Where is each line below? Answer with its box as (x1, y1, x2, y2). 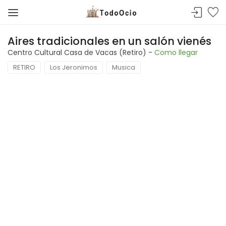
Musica (112, 63, 135, 72)
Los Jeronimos (50, 63, 97, 72)
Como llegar (154, 47, 198, 58)
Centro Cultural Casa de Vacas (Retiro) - (8, 47, 154, 58)
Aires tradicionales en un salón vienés (8, 34, 211, 48)
